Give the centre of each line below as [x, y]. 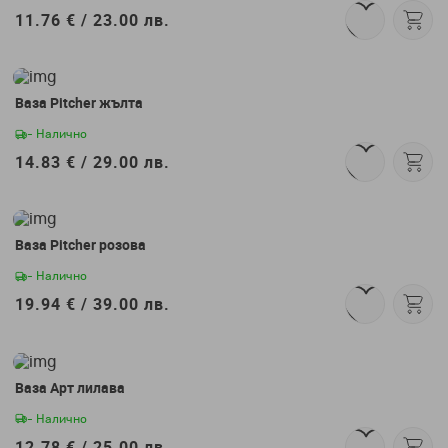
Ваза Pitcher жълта [79, 103]
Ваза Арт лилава [70, 387]
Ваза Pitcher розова [80, 245]
